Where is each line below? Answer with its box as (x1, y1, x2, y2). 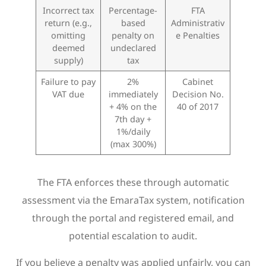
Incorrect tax (42, 5, 94, 17)
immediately (108, 88, 158, 100)
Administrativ (171, 17, 224, 29)
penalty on (112, 30, 154, 42)
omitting (51, 30, 85, 42)
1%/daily (116, 126, 150, 138)
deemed (52, 42, 85, 54)
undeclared (110, 42, 156, 54)
